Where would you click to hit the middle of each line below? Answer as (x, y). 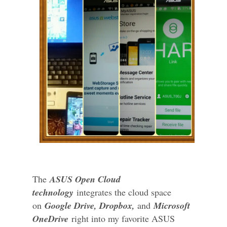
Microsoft (172, 205)
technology (53, 192)
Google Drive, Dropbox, (90, 205)
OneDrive (52, 218)
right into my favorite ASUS (123, 218)
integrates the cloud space (122, 192)
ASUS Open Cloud (84, 179)
